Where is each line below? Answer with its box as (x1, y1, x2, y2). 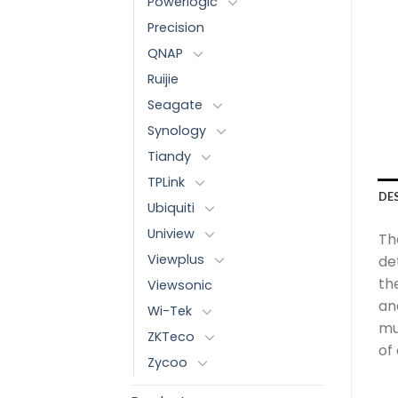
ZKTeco (147, 327, 195, 346)
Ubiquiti (147, 198, 195, 217)
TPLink (147, 172, 185, 191)
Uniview (147, 224, 195, 243)
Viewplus (147, 250, 204, 268)
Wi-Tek (147, 301, 192, 320)
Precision (147, 18, 204, 36)
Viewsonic (147, 275, 212, 294)
